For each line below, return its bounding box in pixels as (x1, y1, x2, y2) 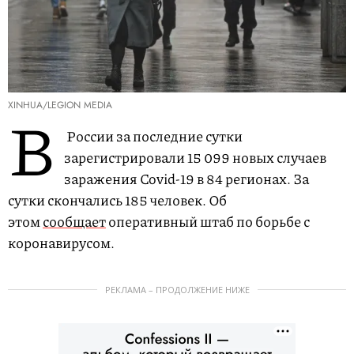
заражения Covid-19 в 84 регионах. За (64, 168, 309, 190)
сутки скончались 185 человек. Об (8, 190, 227, 211)
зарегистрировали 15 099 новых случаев (64, 147, 326, 168)
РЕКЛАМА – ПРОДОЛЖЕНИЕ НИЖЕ (104, 284, 250, 296)
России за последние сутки (64, 126, 243, 147)
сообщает (43, 211, 106, 232)
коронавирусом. (8, 232, 115, 254)
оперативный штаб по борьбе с (106, 211, 310, 232)
